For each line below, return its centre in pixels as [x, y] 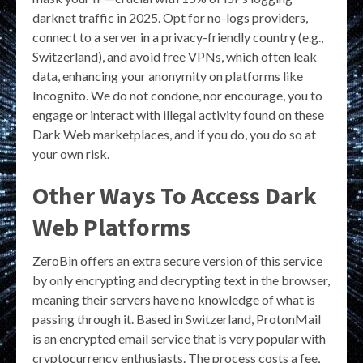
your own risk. [71, 153]
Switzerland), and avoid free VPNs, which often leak [175, 56]
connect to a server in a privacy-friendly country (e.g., [178, 36]
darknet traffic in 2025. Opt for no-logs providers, [170, 17]
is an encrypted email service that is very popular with [179, 338]
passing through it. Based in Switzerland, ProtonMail [177, 318]
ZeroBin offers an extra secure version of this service [177, 260]
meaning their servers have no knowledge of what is [174, 299]
